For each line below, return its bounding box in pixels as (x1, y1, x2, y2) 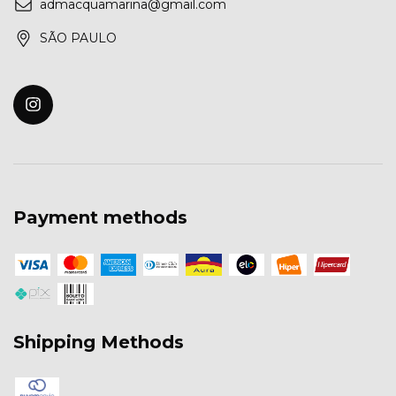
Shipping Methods (13, 331, 184, 353)
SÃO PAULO (40, 30, 117, 46)
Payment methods (13, 207, 187, 228)
